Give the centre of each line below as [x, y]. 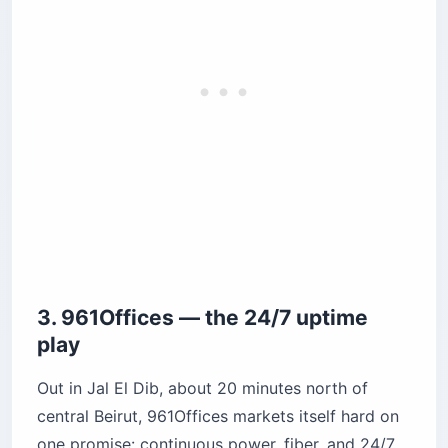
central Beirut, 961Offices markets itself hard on [218, 416]
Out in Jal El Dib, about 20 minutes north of [202, 388]
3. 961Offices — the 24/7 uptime [202, 318]
